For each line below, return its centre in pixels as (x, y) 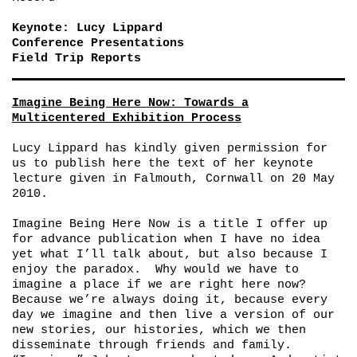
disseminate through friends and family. (155, 345)
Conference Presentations (98, 43)
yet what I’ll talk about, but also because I (170, 254)
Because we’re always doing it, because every (170, 300)
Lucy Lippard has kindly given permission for (170, 148)
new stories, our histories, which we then (159, 330)
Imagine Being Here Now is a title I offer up (170, 224)
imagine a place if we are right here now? (159, 284)
